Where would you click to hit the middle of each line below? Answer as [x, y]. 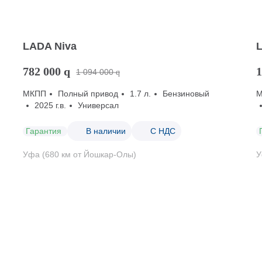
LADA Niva [49, 46]
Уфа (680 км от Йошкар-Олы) [79, 154]
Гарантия [43, 131]
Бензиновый [186, 94]
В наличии [106, 131]
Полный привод [88, 94]
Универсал [98, 105]
